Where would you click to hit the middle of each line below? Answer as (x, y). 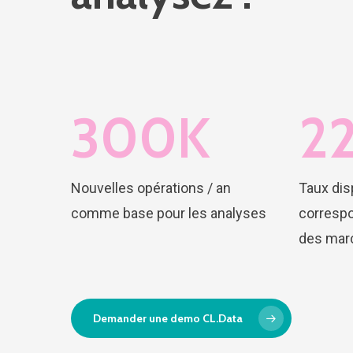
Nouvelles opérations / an (151, 188)
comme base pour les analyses (169, 213)
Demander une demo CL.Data (168, 318)
